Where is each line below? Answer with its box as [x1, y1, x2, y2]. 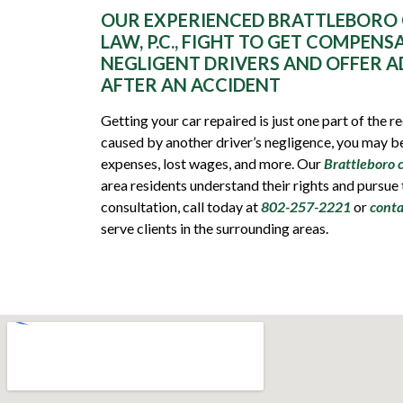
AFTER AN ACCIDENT [101, 73, 281, 95]
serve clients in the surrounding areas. [101, 219, 328, 237]
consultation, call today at [101, 197, 261, 215]
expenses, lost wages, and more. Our [101, 154, 324, 172]
